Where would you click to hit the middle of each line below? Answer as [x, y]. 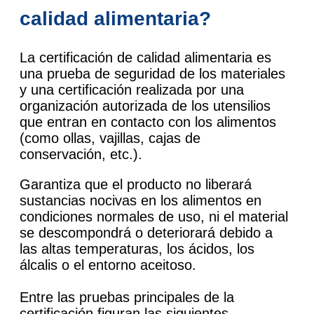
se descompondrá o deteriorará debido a [146, 232]
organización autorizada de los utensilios [145, 105]
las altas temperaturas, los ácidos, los [137, 248]
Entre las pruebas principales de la [127, 297]
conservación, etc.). [81, 154]
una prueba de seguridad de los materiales [152, 73]
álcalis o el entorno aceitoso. [108, 265]
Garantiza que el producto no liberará [136, 184]
